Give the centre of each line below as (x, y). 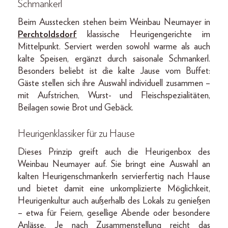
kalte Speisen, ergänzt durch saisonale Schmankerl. (114, 59)
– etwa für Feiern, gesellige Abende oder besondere (114, 213)
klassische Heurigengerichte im (144, 34)
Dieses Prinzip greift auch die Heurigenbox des (114, 152)
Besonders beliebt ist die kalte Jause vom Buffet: (114, 71)
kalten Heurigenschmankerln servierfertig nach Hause (114, 176)
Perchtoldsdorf (47, 34)
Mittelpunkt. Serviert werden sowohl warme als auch (114, 47)
